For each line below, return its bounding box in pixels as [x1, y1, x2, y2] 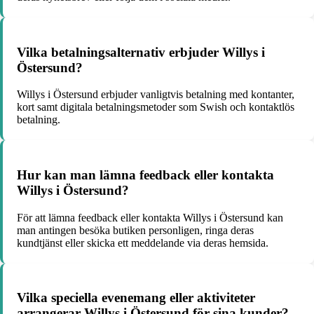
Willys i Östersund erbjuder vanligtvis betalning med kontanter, [17, 88, 294, 101]
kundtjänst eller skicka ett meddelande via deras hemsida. [17, 236, 268, 249]
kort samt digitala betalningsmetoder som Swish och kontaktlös [17, 101, 294, 114]
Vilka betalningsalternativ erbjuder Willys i [17, 44, 265, 60]
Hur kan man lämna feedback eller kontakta [17, 168, 274, 183]
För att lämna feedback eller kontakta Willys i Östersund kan [17, 211, 283, 224]
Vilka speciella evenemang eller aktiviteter [17, 290, 255, 306]
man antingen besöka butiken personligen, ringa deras [17, 224, 254, 236]
